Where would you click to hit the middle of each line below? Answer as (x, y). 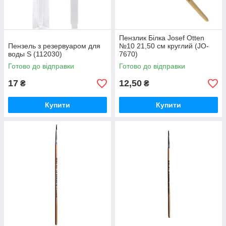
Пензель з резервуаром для (54, 46)
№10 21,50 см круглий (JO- (164, 46)
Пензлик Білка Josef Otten (162, 38)
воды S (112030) (35, 54)
